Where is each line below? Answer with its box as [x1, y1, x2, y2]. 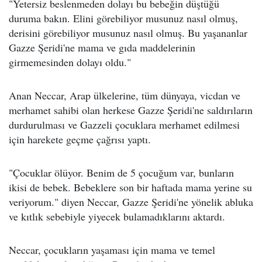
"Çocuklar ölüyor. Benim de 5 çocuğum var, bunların [9, 166, 234, 180]
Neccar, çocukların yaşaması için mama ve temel [9, 243, 215, 257]
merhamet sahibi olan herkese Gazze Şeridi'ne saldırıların [9, 103, 253, 118]
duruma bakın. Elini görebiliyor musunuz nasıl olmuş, [9, 11, 238, 26]
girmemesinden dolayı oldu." [9, 55, 131, 70]
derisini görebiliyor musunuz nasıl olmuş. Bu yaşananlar [9, 26, 247, 40]
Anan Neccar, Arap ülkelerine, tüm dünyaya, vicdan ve [9, 88, 240, 103]
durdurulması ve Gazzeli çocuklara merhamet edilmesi [9, 118, 240, 132]
